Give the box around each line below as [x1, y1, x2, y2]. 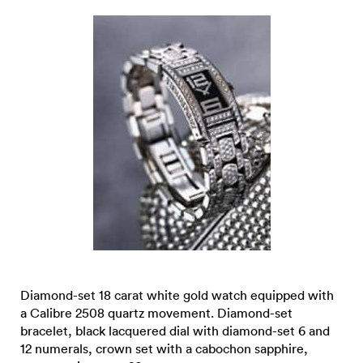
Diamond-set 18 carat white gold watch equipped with [20, 287, 334, 303]
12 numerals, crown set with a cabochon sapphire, [20, 340, 308, 357]
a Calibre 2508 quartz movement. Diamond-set [20, 305, 293, 321]
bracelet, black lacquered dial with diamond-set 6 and [20, 322, 330, 339]
